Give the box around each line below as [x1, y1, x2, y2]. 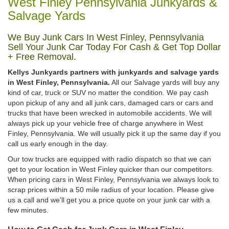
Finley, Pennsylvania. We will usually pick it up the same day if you [8, 129, 221, 138]
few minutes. [8, 206, 49, 215]
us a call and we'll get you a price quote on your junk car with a [8, 196, 210, 204]
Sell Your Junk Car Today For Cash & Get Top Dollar [8, 42, 221, 53]
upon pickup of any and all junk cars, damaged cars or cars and [8, 99, 213, 107]
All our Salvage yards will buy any [110, 78, 219, 87]
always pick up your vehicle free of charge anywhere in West [8, 119, 203, 128]
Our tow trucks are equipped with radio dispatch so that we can [8, 155, 211, 164]
